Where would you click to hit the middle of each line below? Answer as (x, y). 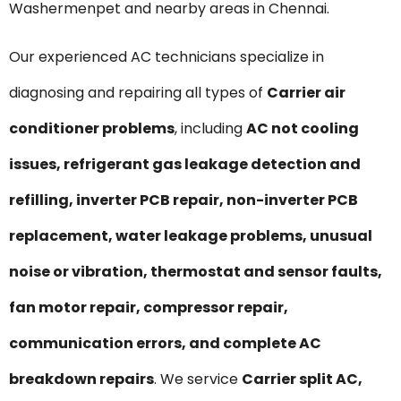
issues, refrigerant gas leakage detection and (185, 164)
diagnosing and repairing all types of (138, 92)
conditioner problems (92, 128)
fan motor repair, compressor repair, (149, 307)
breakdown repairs (81, 379)
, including (210, 128)
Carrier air (306, 92)
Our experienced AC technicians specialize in (166, 56)
